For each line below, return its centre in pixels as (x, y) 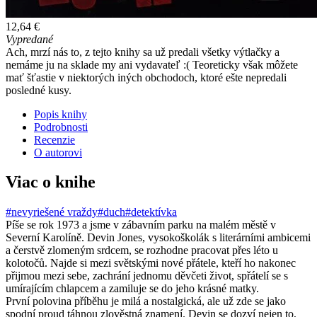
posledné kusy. (39, 90)
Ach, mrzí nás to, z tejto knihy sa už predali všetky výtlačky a (143, 52)
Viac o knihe (51, 182)
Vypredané (29, 39)
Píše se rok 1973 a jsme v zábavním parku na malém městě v (141, 225)
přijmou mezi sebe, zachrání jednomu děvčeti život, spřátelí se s (147, 276)
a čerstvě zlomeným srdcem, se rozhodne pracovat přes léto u (142, 250)
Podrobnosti (61, 127)
